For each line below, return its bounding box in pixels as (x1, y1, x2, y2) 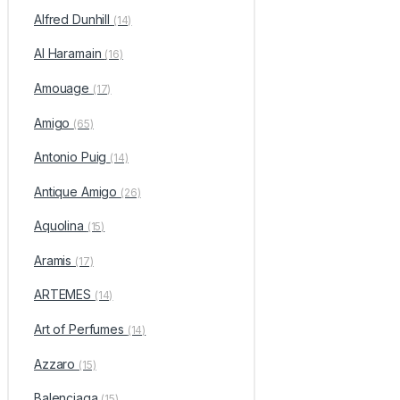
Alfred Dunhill (33, 11, 113, 27)
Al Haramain (33, 46, 105, 62)
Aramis (33, 252, 76, 268)
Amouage (33, 79, 93, 96)
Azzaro (33, 355, 79, 371)
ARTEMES (33, 287, 95, 303)
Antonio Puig (33, 149, 111, 165)
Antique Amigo (33, 183, 121, 199)
